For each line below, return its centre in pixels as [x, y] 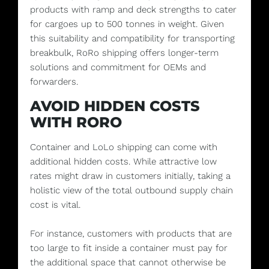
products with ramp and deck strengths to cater [133, 10]
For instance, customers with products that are [131, 233]
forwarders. [54, 82]
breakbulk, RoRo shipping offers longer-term [124, 53]
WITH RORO [76, 122]
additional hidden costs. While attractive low [123, 161]
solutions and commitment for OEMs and [118, 68]
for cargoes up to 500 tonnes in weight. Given [127, 24]
